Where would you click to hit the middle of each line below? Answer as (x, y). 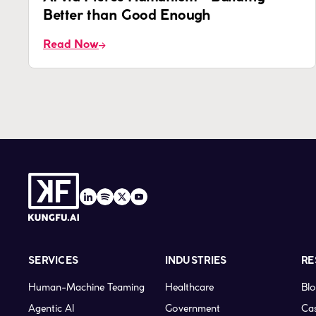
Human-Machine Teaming (86, 287)
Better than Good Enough (127, 16)
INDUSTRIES (196, 262)
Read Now (71, 45)
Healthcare (189, 287)
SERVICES (54, 262)
